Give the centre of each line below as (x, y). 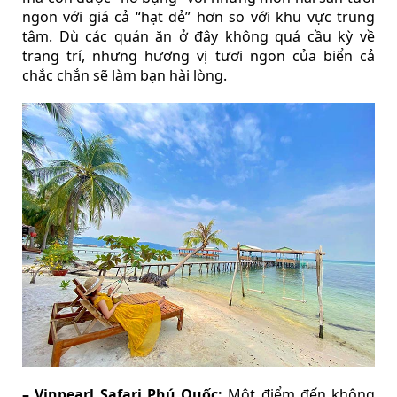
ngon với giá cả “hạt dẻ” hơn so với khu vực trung (198, 16)
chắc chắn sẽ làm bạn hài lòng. (125, 75)
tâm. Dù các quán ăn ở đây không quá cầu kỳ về (198, 36)
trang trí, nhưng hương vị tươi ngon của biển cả (198, 55)
